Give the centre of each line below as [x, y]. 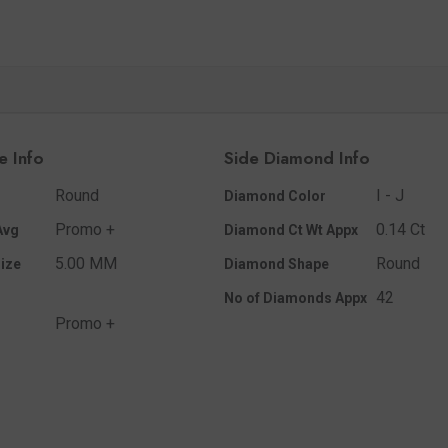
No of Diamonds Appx [295, 297]
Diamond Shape [276, 263]
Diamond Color [274, 195]
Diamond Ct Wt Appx [290, 229]
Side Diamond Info [296, 158]
